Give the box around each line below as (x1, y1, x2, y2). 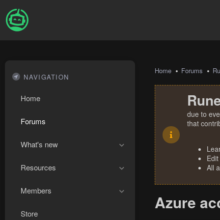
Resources (21, 162, 56, 172)
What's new (21, 139, 58, 149)
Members (21, 185, 52, 195)
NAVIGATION (24, 72, 69, 82)
